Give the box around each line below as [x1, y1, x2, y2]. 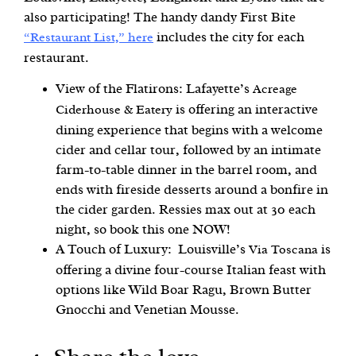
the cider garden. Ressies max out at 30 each [56, 202, 315, 216]
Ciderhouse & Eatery [56, 103, 172, 116]
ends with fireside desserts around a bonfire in [56, 182, 328, 196]
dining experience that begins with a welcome [56, 122, 323, 137]
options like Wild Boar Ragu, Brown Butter [56, 282, 311, 296]
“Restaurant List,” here [24, 30, 153, 44]
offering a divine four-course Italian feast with [56, 262, 326, 277]
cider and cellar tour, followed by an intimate [56, 142, 321, 157]
